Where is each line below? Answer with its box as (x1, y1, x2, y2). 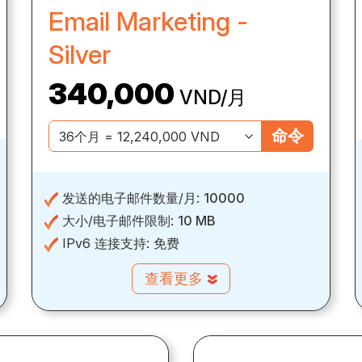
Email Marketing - (48, 6, 248, 38)
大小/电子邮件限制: (58, 213, 178, 229)
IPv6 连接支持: (58, 235, 154, 252)
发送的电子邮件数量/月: (58, 190, 204, 207)
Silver (48, 39, 111, 71)
